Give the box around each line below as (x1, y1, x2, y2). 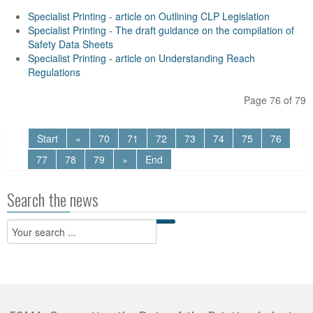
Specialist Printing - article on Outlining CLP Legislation (28, 9, 270, 23)
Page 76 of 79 (244, 93, 306, 107)
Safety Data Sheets (28, 37, 113, 51)
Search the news (7, 187, 99, 212)
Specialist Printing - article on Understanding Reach (28, 51, 255, 65)
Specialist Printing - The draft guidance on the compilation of (28, 23, 294, 37)
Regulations (28, 65, 80, 79)
